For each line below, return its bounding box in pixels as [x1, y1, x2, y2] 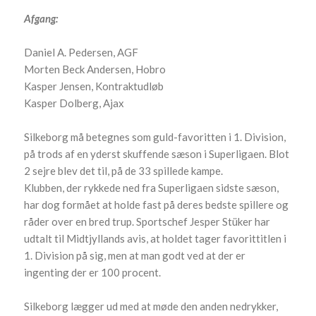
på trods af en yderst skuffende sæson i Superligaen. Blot [24, 147, 290, 160]
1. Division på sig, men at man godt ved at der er [24, 248, 246, 262]
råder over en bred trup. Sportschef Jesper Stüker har [24, 214, 271, 228]
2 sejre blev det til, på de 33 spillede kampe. [24, 164, 224, 177]
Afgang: [24, 11, 59, 25]
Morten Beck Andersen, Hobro [24, 62, 166, 75]
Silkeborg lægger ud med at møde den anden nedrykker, [24, 299, 279, 312]
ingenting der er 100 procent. [24, 265, 162, 279]
